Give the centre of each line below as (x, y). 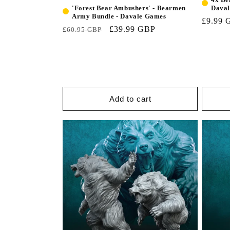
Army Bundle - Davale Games (119, 16)
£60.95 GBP (82, 30)
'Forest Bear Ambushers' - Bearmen (129, 8)
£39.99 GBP (132, 29)
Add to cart (130, 99)
